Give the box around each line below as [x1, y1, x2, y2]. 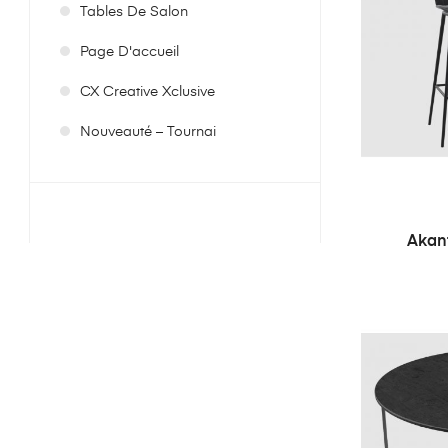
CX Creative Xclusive [80, 85, 215, 99]
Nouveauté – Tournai [80, 125, 216, 139]
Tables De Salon [80, 5, 188, 19]
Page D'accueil [80, 45, 179, 59]
